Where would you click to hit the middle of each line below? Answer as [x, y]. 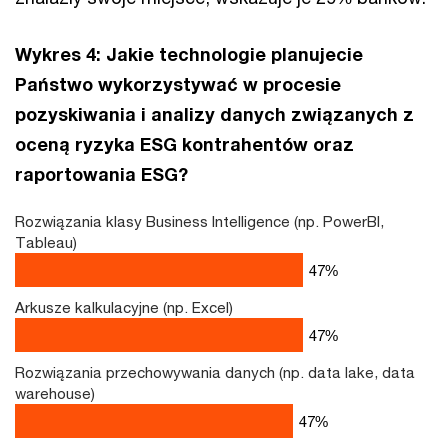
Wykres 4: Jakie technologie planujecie [189, 54]
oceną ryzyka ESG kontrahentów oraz [184, 144]
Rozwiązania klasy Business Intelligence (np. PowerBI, [199, 221]
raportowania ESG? [109, 174]
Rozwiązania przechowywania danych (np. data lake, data [215, 372]
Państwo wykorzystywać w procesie [178, 84]
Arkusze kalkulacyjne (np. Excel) [124, 307]
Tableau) [46, 242]
